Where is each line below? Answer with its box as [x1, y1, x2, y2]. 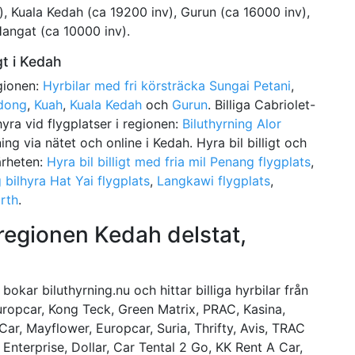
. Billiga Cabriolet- [208, 96, 315, 113]
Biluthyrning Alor [182, 115, 281, 132]
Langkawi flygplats [157, 172, 270, 189]
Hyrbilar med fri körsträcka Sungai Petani [43, 77, 291, 94]
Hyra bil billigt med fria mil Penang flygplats [47, 153, 311, 170]
